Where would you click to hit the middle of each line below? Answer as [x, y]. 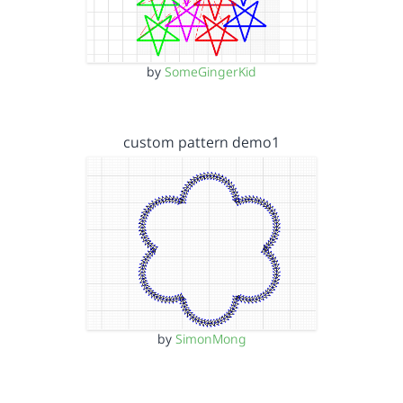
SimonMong [210, 338]
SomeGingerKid [210, 72]
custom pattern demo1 [201, 142]
